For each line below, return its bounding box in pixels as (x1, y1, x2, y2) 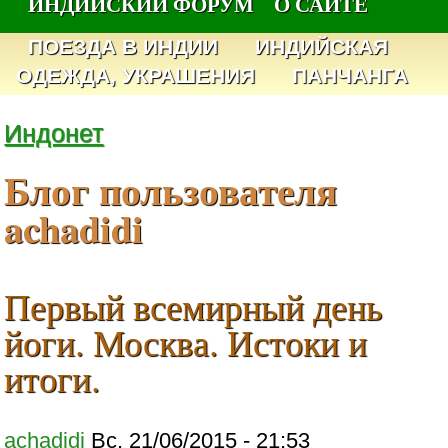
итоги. (4, 354, 101, 403)
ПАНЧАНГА (291, 64, 408, 88)
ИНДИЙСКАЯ (255, 35, 389, 59)
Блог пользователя (4, 162, 338, 219)
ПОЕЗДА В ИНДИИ (28, 35, 219, 59)
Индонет (4, 119, 104, 147)
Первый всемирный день (4, 282, 383, 331)
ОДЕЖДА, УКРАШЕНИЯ (16, 64, 255, 88)
